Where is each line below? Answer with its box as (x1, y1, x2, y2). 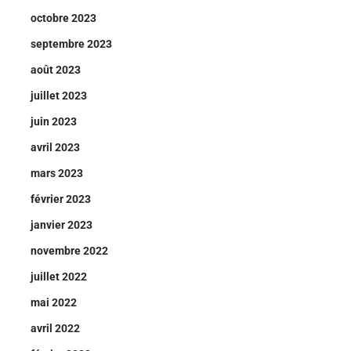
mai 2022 (31, 296, 77, 309)
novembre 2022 (31, 244, 108, 257)
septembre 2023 (31, 38, 112, 50)
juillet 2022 (31, 270, 87, 283)
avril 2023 (31, 141, 80, 154)
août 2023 (31, 63, 81, 76)
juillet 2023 (31, 89, 87, 102)
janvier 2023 (31, 219, 92, 231)
